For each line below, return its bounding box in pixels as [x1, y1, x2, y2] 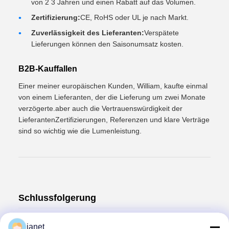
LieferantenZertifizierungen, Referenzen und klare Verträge [18, 115, 210, 124]
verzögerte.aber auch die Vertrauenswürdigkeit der [18, 104, 182, 112]
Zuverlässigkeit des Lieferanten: [31, 28, 144, 37]
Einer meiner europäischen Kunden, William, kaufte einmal [18, 81, 208, 90]
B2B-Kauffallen [18, 64, 77, 73]
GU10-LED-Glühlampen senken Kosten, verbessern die [18, 217, 198, 226]
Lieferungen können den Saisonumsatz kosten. [31, 39, 184, 48]
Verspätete [144, 28, 179, 37]
